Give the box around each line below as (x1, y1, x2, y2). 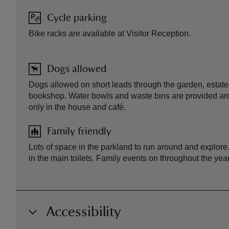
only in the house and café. (29, 103, 126, 111)
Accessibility (46, 204, 121, 219)
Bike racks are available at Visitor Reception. (29, 29, 191, 38)
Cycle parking (47, 13, 107, 23)
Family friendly (47, 126, 111, 136)
